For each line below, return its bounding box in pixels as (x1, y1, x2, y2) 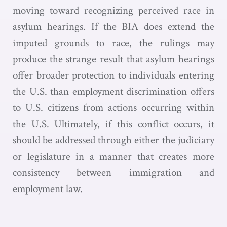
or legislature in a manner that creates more (13, 149, 214, 163)
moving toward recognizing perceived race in (13, 4, 214, 17)
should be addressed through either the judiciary (13, 133, 214, 147)
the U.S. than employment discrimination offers (13, 85, 214, 98)
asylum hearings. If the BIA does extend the (13, 20, 214, 33)
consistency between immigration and (13, 166, 214, 179)
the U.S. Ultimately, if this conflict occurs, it (13, 117, 214, 131)
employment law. (13, 182, 83, 196)
